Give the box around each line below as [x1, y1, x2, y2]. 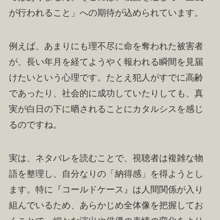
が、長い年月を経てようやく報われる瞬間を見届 [8, 56, 203, 67]
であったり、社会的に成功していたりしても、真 [8, 88, 203, 98]
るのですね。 [8, 119, 62, 130]
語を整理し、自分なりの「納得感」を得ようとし [8, 168, 203, 179]
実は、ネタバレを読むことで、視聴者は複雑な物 [8, 153, 203, 163]
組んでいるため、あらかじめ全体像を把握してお [8, 200, 203, 210]
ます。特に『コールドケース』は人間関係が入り [8, 184, 203, 194]
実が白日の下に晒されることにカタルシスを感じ [8, 104, 203, 114]
